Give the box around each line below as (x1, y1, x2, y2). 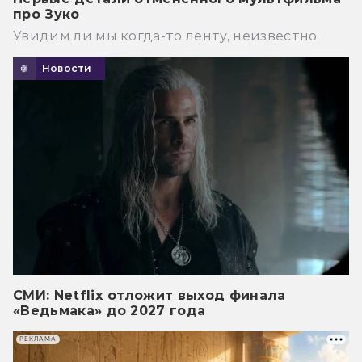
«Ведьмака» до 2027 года (13, 302, 206, 318)
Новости (42, 61, 92, 74)
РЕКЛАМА (19, 335, 57, 343)
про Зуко (13, 6, 80, 22)
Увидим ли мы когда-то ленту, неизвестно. (13, 27, 320, 44)
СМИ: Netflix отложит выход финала (13, 287, 286, 303)
